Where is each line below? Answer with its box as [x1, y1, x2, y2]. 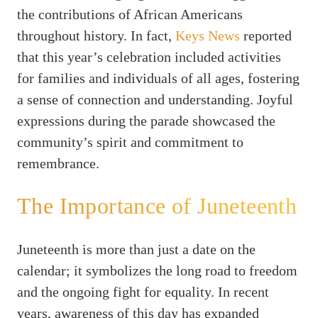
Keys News [175, 27, 240, 43]
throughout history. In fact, [17, 27, 175, 43]
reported [240, 27, 292, 43]
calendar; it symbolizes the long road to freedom [17, 262, 297, 278]
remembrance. [17, 155, 99, 171]
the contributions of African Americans [17, 6, 243, 22]
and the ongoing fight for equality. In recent [17, 283, 269, 300]
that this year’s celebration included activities [17, 48, 281, 65]
